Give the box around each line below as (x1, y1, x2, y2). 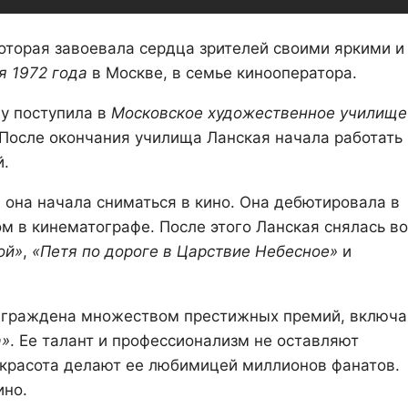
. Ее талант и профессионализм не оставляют (10, 331, 359, 350)
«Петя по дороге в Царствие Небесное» (32, 241, 338, 260)
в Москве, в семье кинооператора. (87, 63, 357, 82)
